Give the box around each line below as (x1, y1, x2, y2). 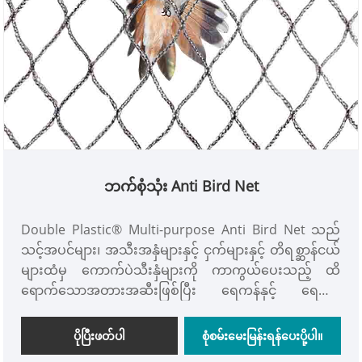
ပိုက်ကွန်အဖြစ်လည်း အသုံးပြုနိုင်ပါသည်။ (21, 301, 250, 319)
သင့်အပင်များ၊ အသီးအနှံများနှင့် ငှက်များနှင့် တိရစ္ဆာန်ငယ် (21, 240, 341, 259)
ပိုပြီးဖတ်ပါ (74, 327, 126, 343)
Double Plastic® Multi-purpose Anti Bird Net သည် (21, 220, 341, 238)
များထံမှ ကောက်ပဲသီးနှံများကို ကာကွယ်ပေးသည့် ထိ (21, 260, 341, 279)
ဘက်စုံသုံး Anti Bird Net (103, 175, 259, 196)
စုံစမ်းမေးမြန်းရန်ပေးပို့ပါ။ (202, 327, 323, 343)
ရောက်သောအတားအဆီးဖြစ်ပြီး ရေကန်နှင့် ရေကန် (21, 280, 341, 299)
